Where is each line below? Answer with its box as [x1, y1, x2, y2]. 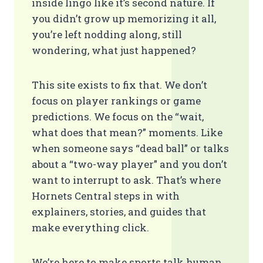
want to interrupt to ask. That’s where [32, 173, 221, 187]
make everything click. [32, 221, 149, 234]
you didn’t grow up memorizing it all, [32, 12, 216, 25]
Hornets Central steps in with [32, 189, 180, 203]
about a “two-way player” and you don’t [32, 157, 227, 171]
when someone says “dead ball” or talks [32, 141, 229, 155]
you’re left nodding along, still [32, 28, 182, 41]
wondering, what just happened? [32, 43, 196, 57]
